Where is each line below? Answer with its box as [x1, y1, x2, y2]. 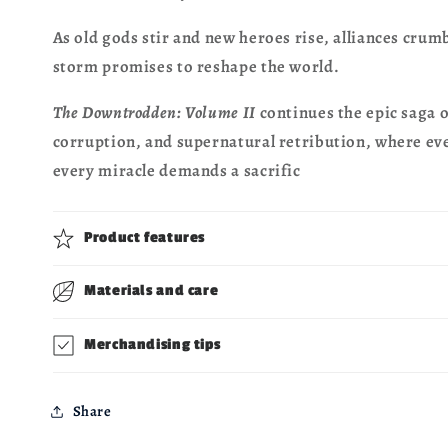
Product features [84, 228, 206, 246]
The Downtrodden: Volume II [52, 100, 256, 124]
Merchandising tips [84, 335, 221, 353]
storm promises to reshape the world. [52, 55, 340, 79]
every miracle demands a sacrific [52, 158, 301, 182]
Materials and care [84, 282, 219, 300]
